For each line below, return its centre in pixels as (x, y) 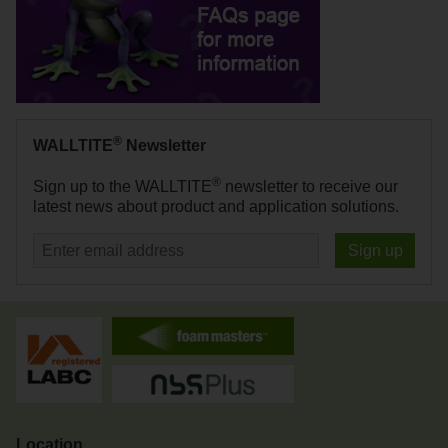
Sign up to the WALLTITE (122, 187)
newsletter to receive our (309, 187)
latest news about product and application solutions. (216, 207)
